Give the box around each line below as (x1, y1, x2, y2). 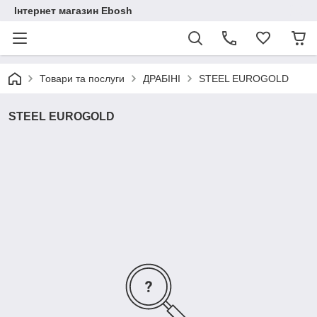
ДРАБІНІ (143, 73, 180, 84)
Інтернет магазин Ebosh (14, 5, 132, 16)
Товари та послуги (40, 73, 125, 84)
